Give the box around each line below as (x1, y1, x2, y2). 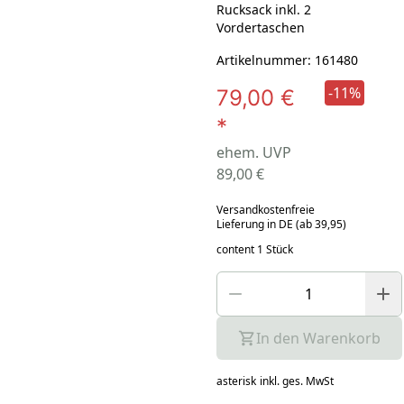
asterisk (216, 372, 256, 389)
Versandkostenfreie (216, 201, 315, 217)
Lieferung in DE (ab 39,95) (216, 216, 346, 232)
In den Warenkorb (255, 327, 381, 348)
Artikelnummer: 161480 (216, 50, 358, 69)
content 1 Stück (216, 241, 293, 257)
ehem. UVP (216, 142, 291, 162)
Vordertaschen (216, 18, 305, 36)
